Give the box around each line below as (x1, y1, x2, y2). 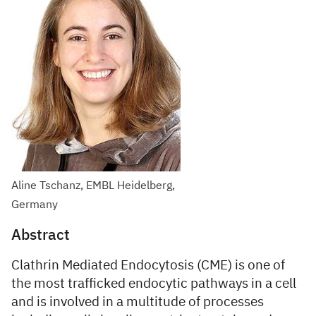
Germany (11, 200, 58, 211)
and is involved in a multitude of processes (11, 296, 264, 309)
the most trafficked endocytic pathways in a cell (11, 277, 296, 291)
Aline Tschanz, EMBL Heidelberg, (11, 181, 175, 192)
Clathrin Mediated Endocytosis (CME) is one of (11, 259, 285, 272)
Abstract (11, 229, 70, 243)
